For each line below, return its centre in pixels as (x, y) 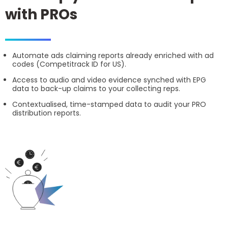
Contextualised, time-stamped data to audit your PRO (109, 105)
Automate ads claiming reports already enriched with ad (113, 56)
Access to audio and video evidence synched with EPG (109, 80)
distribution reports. (47, 113)
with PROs (41, 15)
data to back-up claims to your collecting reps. (96, 89)
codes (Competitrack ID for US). (69, 64)
